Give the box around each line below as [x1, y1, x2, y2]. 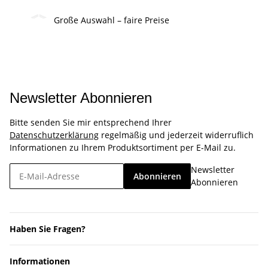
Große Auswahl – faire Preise [51, 14, 169, 26]
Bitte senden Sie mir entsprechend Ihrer [10, 117, 172, 129]
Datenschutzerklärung [10, 129, 99, 141]
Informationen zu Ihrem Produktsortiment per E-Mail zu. [10, 142, 236, 154]
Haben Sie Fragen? [10, 223, 88, 235]
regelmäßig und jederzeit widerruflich [99, 129, 254, 141]
